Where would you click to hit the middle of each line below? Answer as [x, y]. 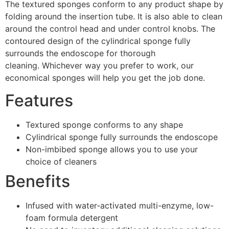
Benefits [38, 181]
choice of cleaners [61, 162]
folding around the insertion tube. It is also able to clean [114, 16]
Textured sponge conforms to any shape [104, 125]
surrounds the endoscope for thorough [80, 53]
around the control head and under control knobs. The [110, 28]
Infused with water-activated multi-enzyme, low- [120, 206]
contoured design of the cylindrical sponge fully [98, 41]
